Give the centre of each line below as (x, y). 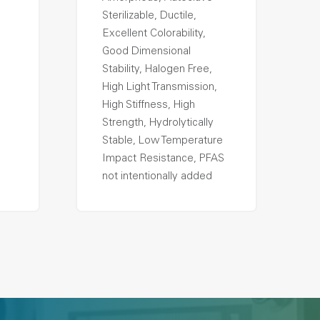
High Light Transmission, (159, 87)
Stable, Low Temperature (162, 141)
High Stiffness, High (148, 105)
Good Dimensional (146, 52)
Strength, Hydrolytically (157, 123)
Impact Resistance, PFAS (163, 159)
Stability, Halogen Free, (157, 70)
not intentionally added (157, 177)
